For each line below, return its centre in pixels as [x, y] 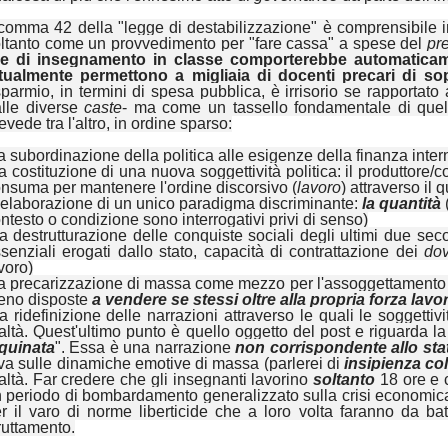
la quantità [403, 204]
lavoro [319, 188]
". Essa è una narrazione [145, 348]
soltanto [344, 380]
